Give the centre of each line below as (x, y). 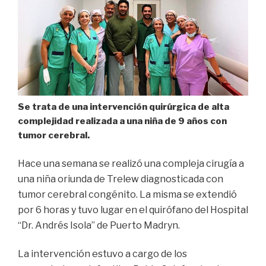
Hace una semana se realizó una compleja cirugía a (131, 163)
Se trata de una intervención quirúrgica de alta (123, 107)
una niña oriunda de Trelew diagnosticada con (121, 179)
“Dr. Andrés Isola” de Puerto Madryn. (100, 225)
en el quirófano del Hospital (186, 210)
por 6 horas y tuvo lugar (71, 210)
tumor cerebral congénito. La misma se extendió (127, 194)
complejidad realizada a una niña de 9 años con (122, 121)
